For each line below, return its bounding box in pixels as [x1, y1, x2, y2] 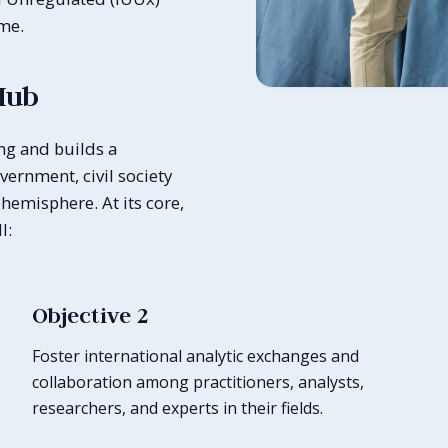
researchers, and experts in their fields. [32, 396, 323, 419]
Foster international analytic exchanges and [32, 344, 359, 367]
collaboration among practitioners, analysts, [32, 370, 364, 393]
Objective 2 [32, 300, 149, 329]
